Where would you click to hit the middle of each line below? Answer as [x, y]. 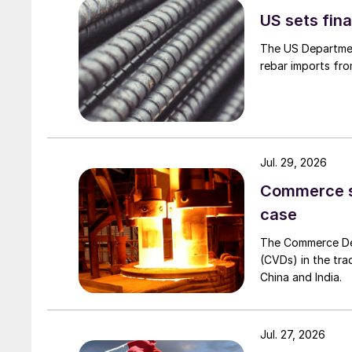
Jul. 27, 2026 [293, 335]
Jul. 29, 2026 [293, 163]
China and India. [301, 277]
